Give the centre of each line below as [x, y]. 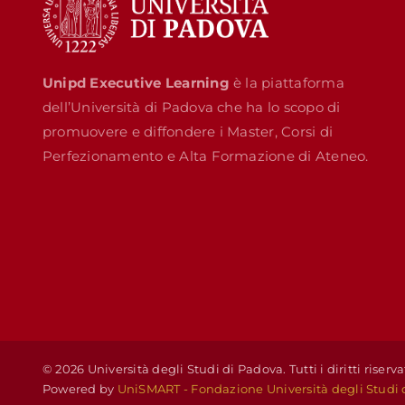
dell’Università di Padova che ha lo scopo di [192, 107]
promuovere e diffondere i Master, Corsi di [188, 131]
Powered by [80, 389]
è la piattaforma [287, 82]
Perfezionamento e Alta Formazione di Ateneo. [206, 155]
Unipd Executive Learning [136, 82]
